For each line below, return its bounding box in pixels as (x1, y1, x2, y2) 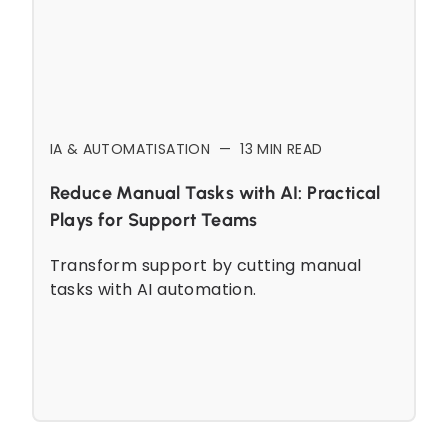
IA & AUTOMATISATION (49, 138, 211, 159)
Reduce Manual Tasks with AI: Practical (49, 181, 381, 204)
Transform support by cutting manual (49, 253, 362, 277)
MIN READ (253, 138, 323, 159)
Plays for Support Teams (49, 208, 258, 231)
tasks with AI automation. (49, 277, 257, 301)
